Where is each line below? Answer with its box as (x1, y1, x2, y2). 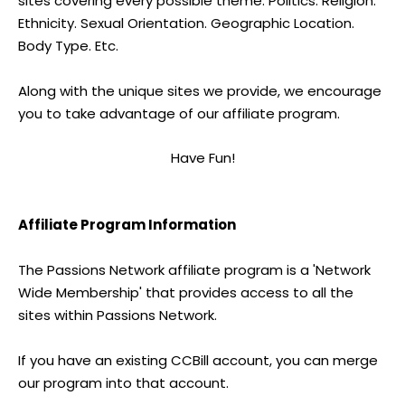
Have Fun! (170, 148, 235, 167)
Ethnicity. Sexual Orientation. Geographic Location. (18, 14, 354, 33)
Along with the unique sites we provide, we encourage (18, 81, 381, 100)
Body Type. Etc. (18, 36, 118, 55)
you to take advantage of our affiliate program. (18, 104, 340, 123)
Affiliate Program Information (18, 215, 236, 234)
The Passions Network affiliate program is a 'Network (18, 260, 371, 279)
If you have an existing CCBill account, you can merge (18, 351, 378, 370)
